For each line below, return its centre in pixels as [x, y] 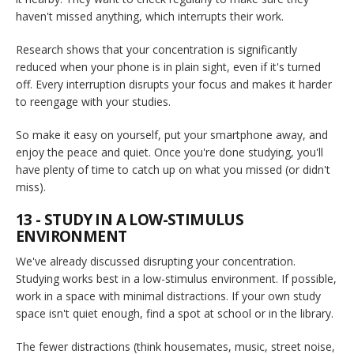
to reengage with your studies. [93, 101]
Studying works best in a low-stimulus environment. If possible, [176, 278]
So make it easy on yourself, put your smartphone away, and [172, 134]
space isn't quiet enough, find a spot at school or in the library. [175, 313]
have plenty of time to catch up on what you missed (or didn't [173, 169]
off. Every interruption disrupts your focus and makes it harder [174, 84]
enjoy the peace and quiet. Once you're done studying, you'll [169, 152]
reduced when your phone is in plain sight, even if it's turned [168, 66]
